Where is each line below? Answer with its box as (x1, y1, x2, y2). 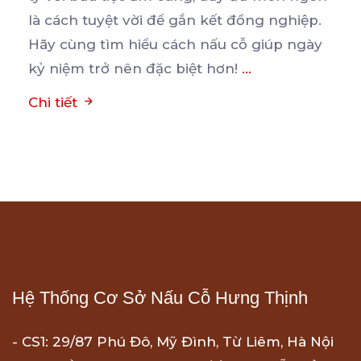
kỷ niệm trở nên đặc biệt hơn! (28, 60, 242, 77)
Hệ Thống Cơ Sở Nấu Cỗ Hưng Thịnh (12, 288, 308, 309)
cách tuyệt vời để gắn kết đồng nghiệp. (44, 12, 322, 29)
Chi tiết (28, 94, 81, 111)
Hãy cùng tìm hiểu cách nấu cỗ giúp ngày (28, 36, 322, 53)
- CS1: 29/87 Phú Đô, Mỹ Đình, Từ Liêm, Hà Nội (12, 334, 334, 351)
